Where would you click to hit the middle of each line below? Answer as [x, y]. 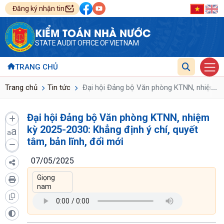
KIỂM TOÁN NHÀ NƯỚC [93, 32]
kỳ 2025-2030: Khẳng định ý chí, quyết [112, 129]
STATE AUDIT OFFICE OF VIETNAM [87, 43]
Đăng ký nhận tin [38, 8]
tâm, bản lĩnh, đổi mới [75, 141]
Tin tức [59, 87]
